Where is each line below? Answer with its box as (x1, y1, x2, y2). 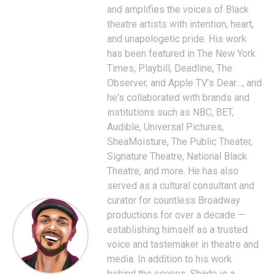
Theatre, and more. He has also (107, 165, 239, 177)
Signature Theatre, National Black (107, 150, 247, 162)
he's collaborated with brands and (107, 92, 250, 103)
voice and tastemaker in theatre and (107, 239, 259, 250)
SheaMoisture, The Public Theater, (107, 136, 253, 147)
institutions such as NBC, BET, (107, 106, 234, 118)
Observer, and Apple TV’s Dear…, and (107, 77, 262, 89)
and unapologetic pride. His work (107, 33, 246, 45)
